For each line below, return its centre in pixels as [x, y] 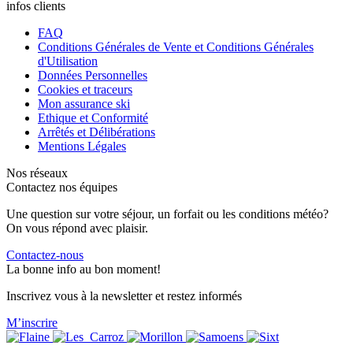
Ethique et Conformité [93, 118]
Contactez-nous [45, 255]
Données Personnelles [93, 76]
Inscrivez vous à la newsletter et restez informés [124, 296]
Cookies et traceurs [85, 90]
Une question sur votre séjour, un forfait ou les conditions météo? [167, 214]
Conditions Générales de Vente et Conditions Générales [176, 47]
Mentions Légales [82, 147]
